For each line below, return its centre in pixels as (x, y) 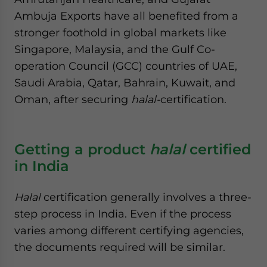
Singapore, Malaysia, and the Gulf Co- (115, 49)
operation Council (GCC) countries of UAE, (126, 66)
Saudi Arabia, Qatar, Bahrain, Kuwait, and (125, 83)
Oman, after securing (73, 99)
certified (218, 149)
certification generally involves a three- (146, 197)
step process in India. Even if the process (123, 214)
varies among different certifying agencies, (129, 230)
